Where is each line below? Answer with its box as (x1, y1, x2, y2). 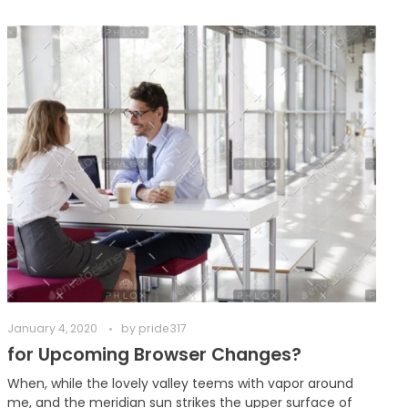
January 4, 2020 (7, 320, 98, 336)
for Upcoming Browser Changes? (7, 342, 302, 367)
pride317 (138, 320, 188, 336)
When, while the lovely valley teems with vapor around (7, 373, 354, 393)
